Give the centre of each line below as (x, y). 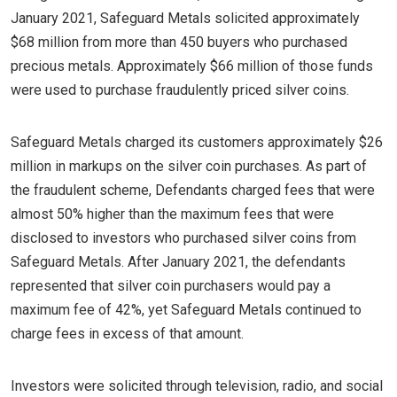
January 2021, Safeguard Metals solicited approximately (185, 18)
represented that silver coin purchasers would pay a (171, 286)
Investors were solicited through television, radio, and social (197, 386)
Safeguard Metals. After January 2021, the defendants (178, 262)
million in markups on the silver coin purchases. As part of (189, 166)
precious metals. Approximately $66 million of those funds (192, 66)
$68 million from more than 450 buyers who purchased (179, 42)
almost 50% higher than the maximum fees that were (172, 214)
